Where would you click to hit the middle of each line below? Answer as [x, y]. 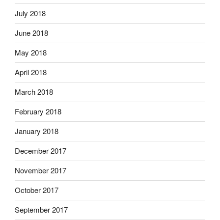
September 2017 [41, 210]
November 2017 [41, 170]
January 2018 [37, 131]
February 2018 [38, 111]
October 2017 [37, 190]
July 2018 [30, 13]
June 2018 [31, 33]
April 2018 [31, 72]
